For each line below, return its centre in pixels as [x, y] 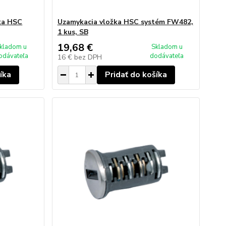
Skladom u [167, 47]
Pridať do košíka [136, 75]
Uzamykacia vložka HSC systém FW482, [125, 22]
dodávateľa [167, 56]
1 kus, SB [73, 32]
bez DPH [88, 57]
